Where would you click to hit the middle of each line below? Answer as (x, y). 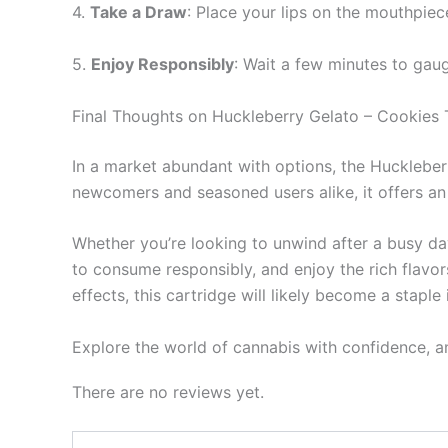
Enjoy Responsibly (162, 63)
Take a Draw (138, 12)
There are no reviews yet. (168, 391)
